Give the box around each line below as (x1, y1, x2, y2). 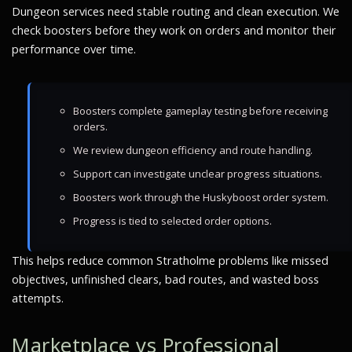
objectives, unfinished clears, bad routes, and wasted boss (12, 272, 319, 287)
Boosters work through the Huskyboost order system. (73, 190, 328, 204)
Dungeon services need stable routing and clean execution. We (12, 4, 339, 19)
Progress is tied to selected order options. (73, 214, 272, 228)
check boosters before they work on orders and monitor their (12, 23, 336, 38)
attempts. (12, 291, 64, 306)
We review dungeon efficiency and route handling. (73, 143, 313, 157)
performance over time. (12, 42, 136, 57)
